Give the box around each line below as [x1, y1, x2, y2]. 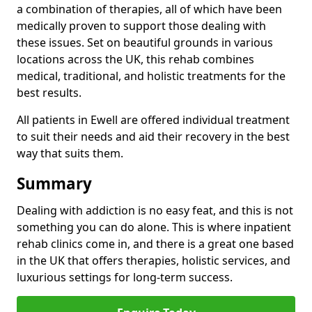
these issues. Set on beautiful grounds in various [17, 34, 273, 50]
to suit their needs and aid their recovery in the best [17, 128, 290, 144]
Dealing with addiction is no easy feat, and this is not [17, 202, 293, 218]
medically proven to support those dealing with [17, 17, 266, 33]
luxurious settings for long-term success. [17, 269, 233, 285]
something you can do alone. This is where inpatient [17, 219, 291, 235]
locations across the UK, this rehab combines [17, 51, 254, 67]
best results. [17, 84, 81, 100]
